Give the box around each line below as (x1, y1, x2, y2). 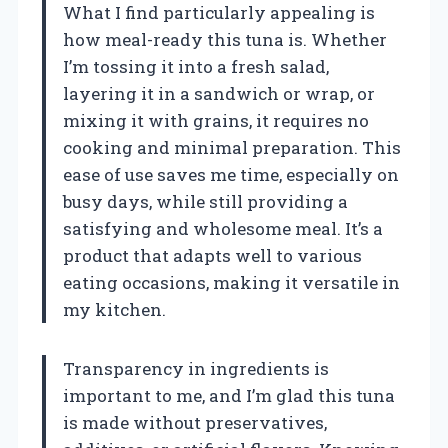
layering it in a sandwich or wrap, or (63, 82, 375, 106)
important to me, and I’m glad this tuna (63, 384, 395, 408)
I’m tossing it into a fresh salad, (63, 55, 329, 79)
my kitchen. (63, 298, 166, 322)
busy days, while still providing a (63, 190, 348, 214)
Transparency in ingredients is (63, 357, 329, 381)
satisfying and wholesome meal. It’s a (63, 217, 383, 241)
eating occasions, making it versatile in (63, 271, 400, 295)
